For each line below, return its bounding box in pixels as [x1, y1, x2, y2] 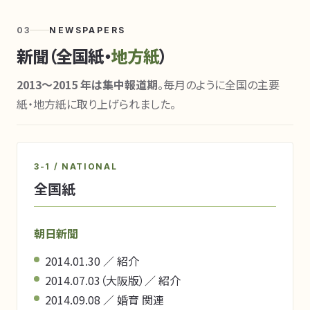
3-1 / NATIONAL [34, 161, 118, 172]
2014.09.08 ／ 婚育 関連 [45, 291, 164, 308]
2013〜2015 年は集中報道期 [17, 76, 158, 93]
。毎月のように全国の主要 [158, 76, 280, 93]
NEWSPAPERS [49, 25, 126, 35]
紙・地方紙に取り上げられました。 [17, 95, 176, 112]
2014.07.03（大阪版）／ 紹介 [45, 272, 181, 289]
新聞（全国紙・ [17, 44, 112, 68]
